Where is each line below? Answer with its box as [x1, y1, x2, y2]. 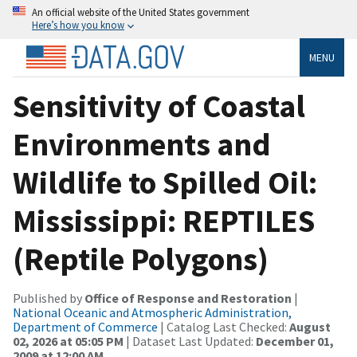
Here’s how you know [32, 18, 124, 31]
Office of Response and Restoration [84, 289, 292, 306]
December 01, [256, 332, 334, 349]
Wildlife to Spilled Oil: [13, 162, 317, 202]
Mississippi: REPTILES [13, 200, 315, 241]
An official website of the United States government [32, 6, 249, 18]
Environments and [13, 124, 271, 164]
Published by [13, 289, 84, 306]
